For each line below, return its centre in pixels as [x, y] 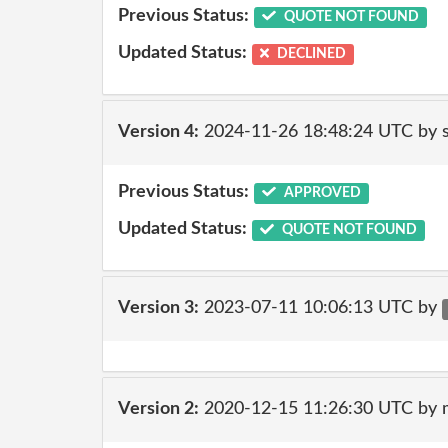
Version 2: [158, 409]
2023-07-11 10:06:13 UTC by [320, 308]
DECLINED [310, 54]
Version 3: [158, 308]
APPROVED [320, 192]
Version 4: [158, 132]
